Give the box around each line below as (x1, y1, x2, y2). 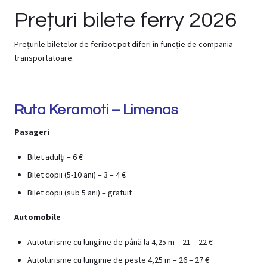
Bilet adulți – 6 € (27, 151, 83, 162)
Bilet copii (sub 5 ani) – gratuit (27, 187, 132, 198)
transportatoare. (14, 52, 74, 64)
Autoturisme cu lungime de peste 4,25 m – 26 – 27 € (27, 254, 209, 265)
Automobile (14, 212, 61, 223)
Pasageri (14, 126, 49, 138)
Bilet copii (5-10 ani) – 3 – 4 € (27, 169, 126, 180)
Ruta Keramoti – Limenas (14, 103, 178, 118)
